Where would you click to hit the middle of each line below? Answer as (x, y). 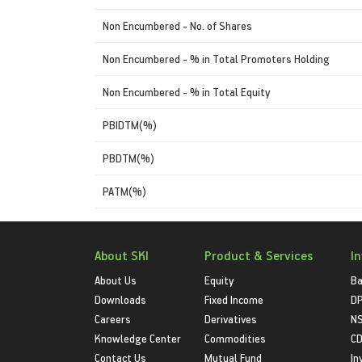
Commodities (236, 338)
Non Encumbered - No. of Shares (177, 25)
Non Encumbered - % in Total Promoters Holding (216, 58)
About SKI (122, 255)
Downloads (120, 299)
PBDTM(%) (128, 158)
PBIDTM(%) (130, 124)
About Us (116, 280)
